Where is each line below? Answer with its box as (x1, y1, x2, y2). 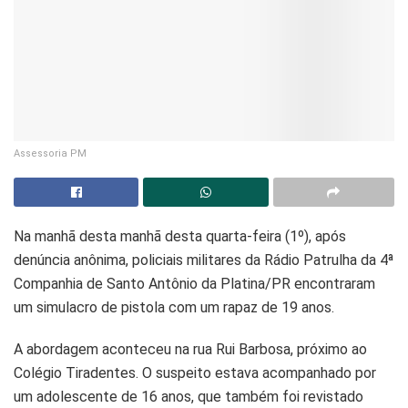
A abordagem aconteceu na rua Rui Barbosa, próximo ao (14, 340, 367, 358)
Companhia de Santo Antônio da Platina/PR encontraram (14, 274, 375, 292)
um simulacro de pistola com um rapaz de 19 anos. (14, 298, 334, 316)
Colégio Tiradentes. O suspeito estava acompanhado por (14, 363, 376, 382)
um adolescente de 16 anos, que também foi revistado (14, 387, 363, 405)
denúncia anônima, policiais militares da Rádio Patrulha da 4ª (14, 250, 393, 269)
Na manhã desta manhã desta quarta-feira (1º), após (14, 227, 346, 245)
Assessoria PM (14, 147, 87, 159)
